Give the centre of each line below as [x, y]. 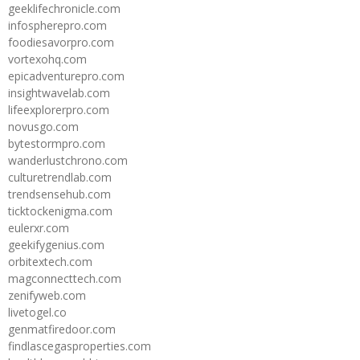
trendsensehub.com [59, 194]
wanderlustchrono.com [68, 160]
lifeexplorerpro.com [59, 109]
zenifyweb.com [47, 295]
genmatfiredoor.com [62, 329]
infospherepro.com [57, 25]
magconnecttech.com [65, 278]
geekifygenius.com [56, 244]
